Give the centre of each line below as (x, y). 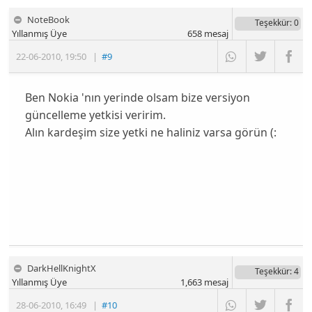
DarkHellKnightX (62, 268)
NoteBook (49, 20)
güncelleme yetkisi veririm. (95, 115)
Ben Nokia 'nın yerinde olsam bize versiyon (137, 97)
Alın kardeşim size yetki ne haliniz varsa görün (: (150, 132)
